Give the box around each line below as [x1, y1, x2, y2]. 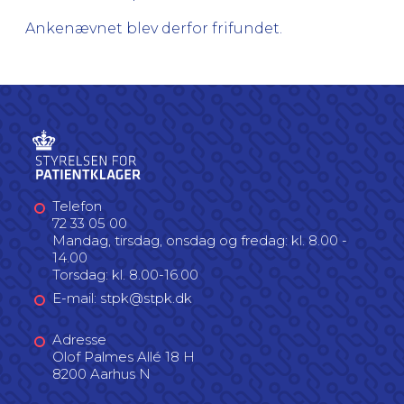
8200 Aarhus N [52, 364, 151, 382]
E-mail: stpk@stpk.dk [52, 289, 192, 307]
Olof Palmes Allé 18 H [52, 347, 195, 365]
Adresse [52, 330, 106, 348]
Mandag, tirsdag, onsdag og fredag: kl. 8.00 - [52, 231, 347, 249]
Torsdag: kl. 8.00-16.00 [52, 265, 198, 283]
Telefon [52, 197, 102, 215]
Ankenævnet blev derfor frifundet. [25, 19, 282, 37]
